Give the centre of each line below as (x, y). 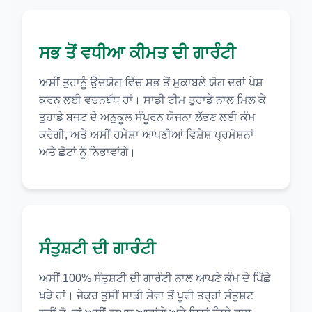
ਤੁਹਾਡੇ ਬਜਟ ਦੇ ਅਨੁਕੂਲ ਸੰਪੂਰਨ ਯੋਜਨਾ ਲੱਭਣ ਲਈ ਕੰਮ (147, 117)
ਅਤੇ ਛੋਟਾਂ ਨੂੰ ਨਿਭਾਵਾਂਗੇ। (87, 152)
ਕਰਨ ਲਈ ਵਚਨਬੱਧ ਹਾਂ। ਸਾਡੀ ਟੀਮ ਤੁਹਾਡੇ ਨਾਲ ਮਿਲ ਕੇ (153, 100)
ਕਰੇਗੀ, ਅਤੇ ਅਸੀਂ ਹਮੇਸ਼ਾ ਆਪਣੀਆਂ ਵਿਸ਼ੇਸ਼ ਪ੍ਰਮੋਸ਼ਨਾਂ (147, 134)
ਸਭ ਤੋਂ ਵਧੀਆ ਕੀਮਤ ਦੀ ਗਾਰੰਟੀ (137, 52)
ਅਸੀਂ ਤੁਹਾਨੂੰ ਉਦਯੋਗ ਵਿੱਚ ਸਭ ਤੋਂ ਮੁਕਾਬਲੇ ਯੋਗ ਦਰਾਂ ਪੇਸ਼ (151, 82)
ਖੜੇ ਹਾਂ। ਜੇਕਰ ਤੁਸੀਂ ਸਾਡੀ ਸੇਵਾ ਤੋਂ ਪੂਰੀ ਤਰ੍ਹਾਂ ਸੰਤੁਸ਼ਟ (146, 295)
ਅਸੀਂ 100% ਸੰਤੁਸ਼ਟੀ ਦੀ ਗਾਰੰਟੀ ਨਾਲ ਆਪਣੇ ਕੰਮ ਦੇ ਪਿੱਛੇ (155, 278)
